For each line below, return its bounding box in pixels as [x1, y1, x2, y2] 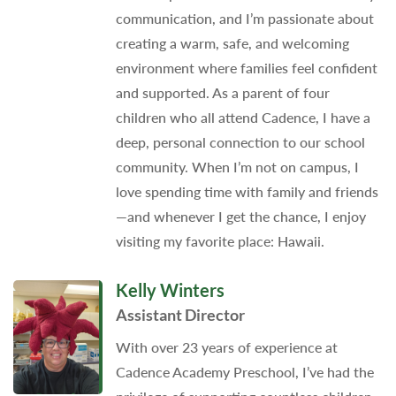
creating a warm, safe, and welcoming [115, 34, 349, 51]
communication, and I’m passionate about [115, 9, 374, 27]
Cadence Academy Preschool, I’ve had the [115, 363, 374, 381]
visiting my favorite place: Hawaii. [115, 232, 324, 249]
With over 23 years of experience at [115, 339, 338, 356]
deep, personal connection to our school [115, 133, 365, 150]
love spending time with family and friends [115, 182, 378, 200]
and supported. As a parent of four [115, 83, 330, 101]
